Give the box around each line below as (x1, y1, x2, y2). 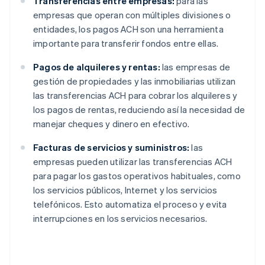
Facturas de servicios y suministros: (33, 141, 190, 154)
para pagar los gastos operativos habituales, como (33, 170, 241, 182)
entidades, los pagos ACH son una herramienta (33, 23, 224, 35)
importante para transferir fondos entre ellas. (33, 37, 219, 50)
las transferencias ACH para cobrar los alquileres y (33, 89, 238, 102)
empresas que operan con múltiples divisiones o (33, 9, 231, 21)
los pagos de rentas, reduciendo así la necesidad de (33, 104, 245, 116)
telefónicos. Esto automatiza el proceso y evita (33, 198, 227, 211)
